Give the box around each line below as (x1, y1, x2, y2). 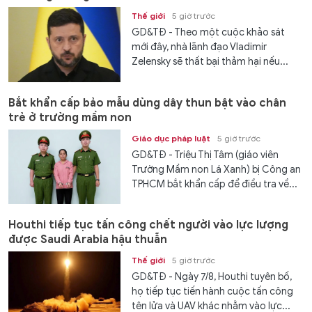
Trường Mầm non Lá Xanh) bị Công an (132, 163, 302, 175)
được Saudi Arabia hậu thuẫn (8, 233, 167, 247)
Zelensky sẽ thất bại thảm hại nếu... (132, 56, 289, 68)
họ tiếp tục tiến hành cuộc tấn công (132, 286, 294, 298)
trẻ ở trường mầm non (8, 110, 132, 125)
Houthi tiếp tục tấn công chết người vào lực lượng (8, 218, 288, 233)
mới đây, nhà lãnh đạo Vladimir (132, 41, 267, 54)
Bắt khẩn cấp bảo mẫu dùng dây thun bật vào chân (8, 95, 286, 110)
